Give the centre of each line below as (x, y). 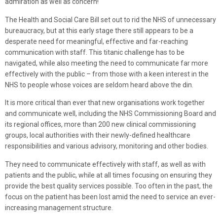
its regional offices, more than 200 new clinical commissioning (100, 125)
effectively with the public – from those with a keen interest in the (107, 74)
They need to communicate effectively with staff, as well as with (105, 164)
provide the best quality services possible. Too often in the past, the (109, 186)
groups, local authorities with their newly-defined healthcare (98, 135)
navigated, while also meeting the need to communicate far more (107, 63)
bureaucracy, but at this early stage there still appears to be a (99, 30)
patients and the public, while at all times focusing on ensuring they (109, 175)
